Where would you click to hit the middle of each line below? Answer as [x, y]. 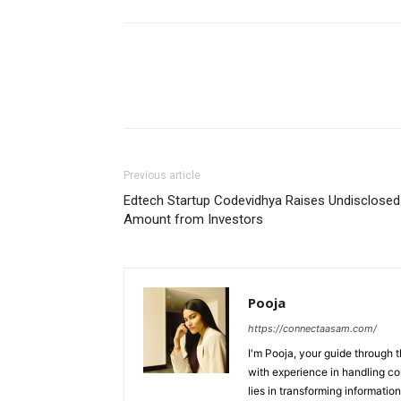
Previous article [162, 175]
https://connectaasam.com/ [312, 328]
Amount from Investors [193, 219]
